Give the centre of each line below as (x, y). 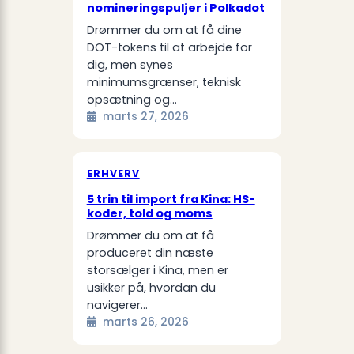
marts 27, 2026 (145, 116)
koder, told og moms (149, 214)
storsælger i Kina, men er (157, 271)
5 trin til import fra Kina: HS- (171, 200)
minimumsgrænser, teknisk (164, 82)
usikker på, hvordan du (151, 288)
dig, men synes (130, 64)
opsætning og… (132, 99)
